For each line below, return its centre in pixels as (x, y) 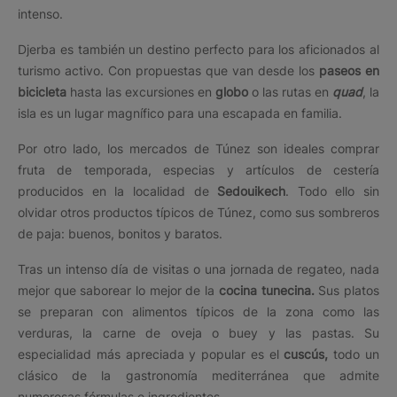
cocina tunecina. (266, 290)
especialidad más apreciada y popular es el (151, 354)
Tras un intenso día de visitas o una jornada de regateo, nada (198, 269)
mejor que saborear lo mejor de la (118, 290)
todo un (354, 354)
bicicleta (42, 91)
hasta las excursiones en (141, 91)
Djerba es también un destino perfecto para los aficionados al (198, 49)
